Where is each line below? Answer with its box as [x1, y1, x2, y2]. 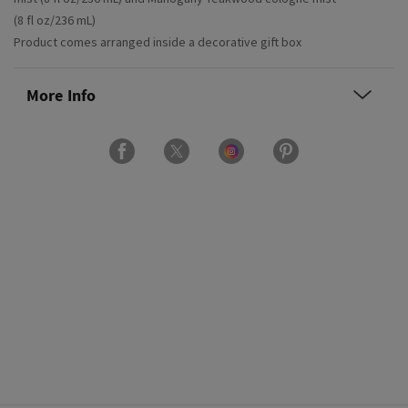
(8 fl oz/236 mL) [14, 12, 96, 29]
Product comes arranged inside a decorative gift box [14, 34, 301, 51]
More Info [26, 85, 96, 107]
